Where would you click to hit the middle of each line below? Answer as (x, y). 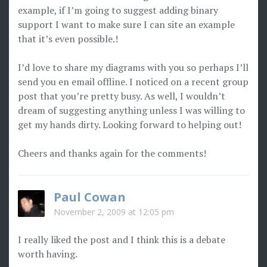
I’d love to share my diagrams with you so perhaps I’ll (133, 67)
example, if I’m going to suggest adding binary (118, 10)
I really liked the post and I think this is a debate (122, 240)
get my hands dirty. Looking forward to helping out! (130, 125)
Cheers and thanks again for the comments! (112, 153)
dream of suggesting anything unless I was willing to (131, 110)
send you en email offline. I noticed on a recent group (133, 82)
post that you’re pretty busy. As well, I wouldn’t (122, 96)
